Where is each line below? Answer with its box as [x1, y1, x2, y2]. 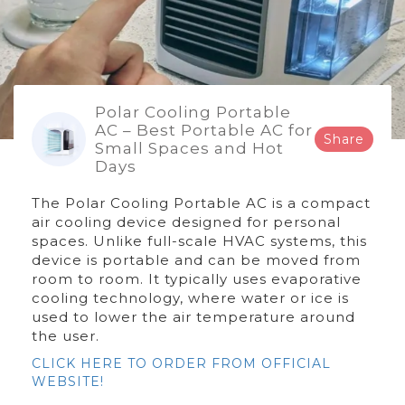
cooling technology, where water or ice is [32, 289, 349, 306]
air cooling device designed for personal [32, 213, 341, 231]
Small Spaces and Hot [95, 139, 284, 157]
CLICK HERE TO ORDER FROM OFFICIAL [32, 355, 331, 372]
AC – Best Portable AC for [95, 121, 313, 139]
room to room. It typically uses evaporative [32, 270, 362, 287]
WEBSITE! [32, 373, 104, 390]
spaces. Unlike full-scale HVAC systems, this [32, 232, 367, 250]
